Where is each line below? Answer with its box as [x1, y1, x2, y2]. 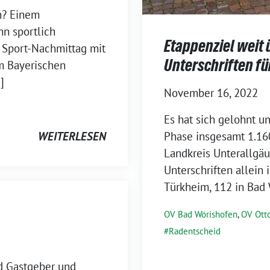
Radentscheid [169, 225, 221, 237]
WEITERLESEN [38, 128, 106, 143]
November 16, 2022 [164, 86, 258, 101]
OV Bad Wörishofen [164, 209, 237, 221]
